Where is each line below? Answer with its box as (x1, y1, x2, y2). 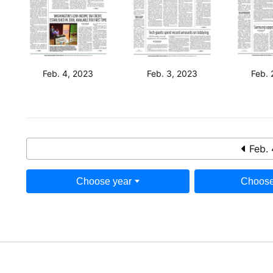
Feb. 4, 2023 (43, 68, 94, 79)
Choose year (76, 175, 132, 186)
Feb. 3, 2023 (147, 68, 198, 79)
